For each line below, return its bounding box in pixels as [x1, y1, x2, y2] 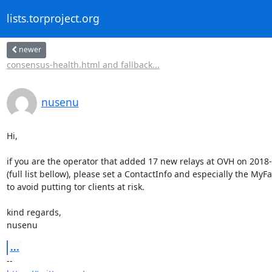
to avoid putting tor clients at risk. [6, 180, 144, 192]
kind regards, [6, 206, 61, 218]
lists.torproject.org [6, 11, 100, 26]
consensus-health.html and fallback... [6, 58, 160, 70]
